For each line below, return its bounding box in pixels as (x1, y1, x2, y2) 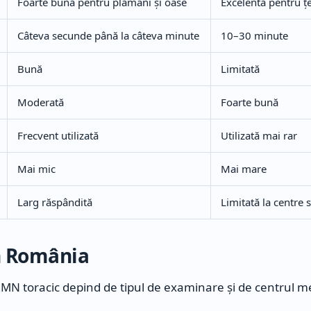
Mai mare (221, 162, 267, 176)
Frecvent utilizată (17, 128, 99, 143)
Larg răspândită (17, 195, 92, 210)
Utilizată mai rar (221, 128, 297, 143)
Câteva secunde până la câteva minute (17, 28, 199, 43)
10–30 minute (221, 28, 288, 43)
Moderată (17, 95, 64, 110)
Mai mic (17, 162, 56, 176)
